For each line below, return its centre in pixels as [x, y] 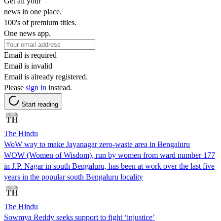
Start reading [40, 104]
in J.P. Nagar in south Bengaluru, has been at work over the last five [109, 166]
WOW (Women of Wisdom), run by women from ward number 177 [110, 155]
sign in [36, 87]
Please [15, 87]
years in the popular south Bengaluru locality [74, 177]
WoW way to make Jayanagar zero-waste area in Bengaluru [97, 144]
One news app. [27, 33]
